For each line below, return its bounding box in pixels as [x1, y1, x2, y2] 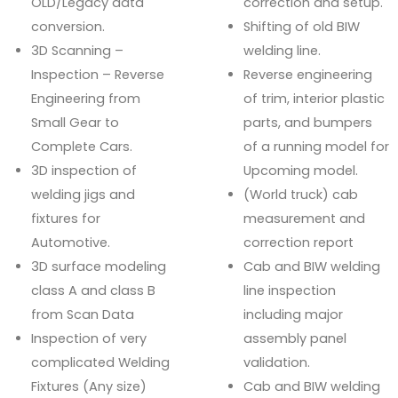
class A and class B [31, 281, 155, 299]
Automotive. [31, 233, 110, 251]
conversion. [31, 17, 105, 36]
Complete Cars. [31, 137, 132, 155]
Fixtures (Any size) [31, 377, 147, 395]
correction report [243, 233, 354, 251]
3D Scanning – [31, 41, 123, 60]
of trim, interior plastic [243, 89, 385, 107]
